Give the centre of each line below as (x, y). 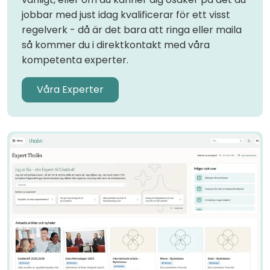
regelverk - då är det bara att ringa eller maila (132, 30)
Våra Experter (70, 89)
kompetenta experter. (75, 60)
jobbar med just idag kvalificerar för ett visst (126, 15)
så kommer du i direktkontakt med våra (116, 45)
